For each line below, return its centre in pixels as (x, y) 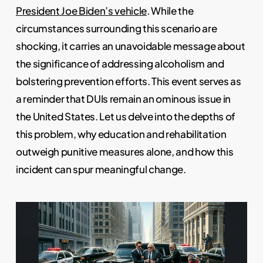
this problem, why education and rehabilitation (121, 134)
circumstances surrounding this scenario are (116, 28)
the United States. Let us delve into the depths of (125, 117)
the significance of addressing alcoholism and (120, 64)
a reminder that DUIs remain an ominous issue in (123, 99)
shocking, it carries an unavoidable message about (130, 46)
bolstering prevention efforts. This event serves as (128, 81)
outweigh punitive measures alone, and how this (124, 152)
